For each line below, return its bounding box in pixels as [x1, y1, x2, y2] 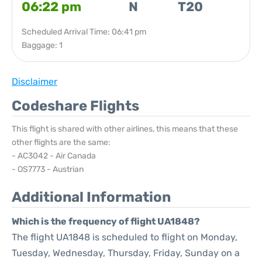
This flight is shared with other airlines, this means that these [12, 124, 238, 134]
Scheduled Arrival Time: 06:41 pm [22, 27, 146, 37]
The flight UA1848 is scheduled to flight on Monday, [12, 232, 237, 243]
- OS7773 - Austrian [12, 164, 84, 174]
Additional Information [12, 189, 171, 205]
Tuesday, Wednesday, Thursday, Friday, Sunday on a [12, 247, 240, 258]
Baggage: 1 [22, 40, 63, 50]
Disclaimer [12, 76, 57, 87]
